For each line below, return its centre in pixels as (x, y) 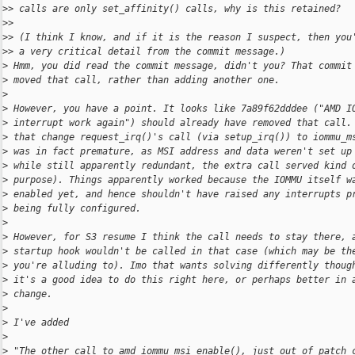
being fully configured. (74, 209)
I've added (38, 323)
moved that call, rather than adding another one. (144, 80)
